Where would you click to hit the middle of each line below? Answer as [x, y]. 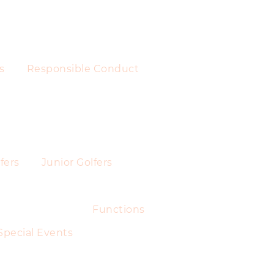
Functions [119, 210]
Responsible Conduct [83, 68]
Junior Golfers [77, 163]
